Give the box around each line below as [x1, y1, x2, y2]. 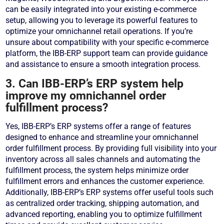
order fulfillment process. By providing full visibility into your [5, 143, 217, 153]
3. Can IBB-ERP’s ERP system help [5, 77, 184, 90]
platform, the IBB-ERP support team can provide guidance [5, 48, 208, 58]
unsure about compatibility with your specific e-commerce [5, 37, 209, 47]
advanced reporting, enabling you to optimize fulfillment [5, 209, 202, 219]
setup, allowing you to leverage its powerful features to [5, 15, 198, 25]
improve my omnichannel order [5, 89, 166, 102]
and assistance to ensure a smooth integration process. [5, 59, 201, 69]
